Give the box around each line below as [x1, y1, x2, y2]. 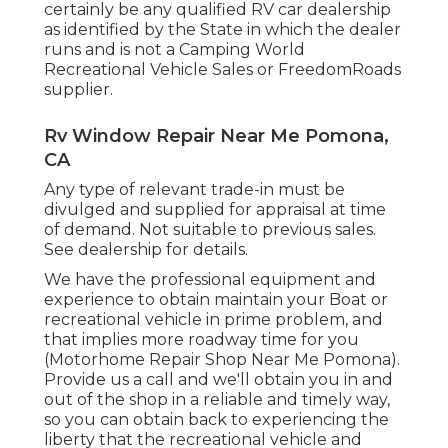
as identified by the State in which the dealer [44, 19, 401, 39]
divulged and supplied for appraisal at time [44, 199, 386, 219]
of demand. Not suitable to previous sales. [44, 219, 376, 239]
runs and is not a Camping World [44, 39, 305, 59]
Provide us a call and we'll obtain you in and [44, 369, 393, 389]
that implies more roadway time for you [44, 329, 359, 349]
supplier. [44, 79, 113, 99]
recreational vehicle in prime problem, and [44, 309, 383, 329]
